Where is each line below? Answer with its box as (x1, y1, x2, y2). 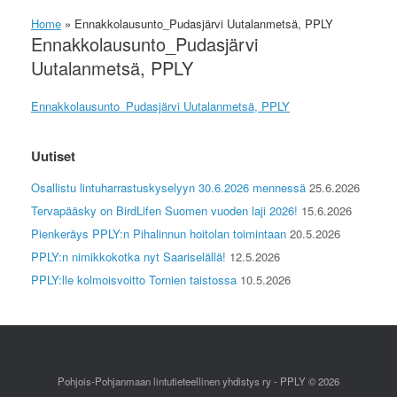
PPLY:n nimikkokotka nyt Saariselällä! (31, 248, 226, 265)
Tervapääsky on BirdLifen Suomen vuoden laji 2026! (31, 202, 298, 219)
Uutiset (31, 146, 75, 166)
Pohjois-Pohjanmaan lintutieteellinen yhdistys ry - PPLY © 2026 (58, 374, 339, 388)
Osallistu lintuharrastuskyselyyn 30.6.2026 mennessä (31, 179, 306, 196)
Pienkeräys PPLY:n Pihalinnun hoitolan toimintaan (31, 225, 286, 242)
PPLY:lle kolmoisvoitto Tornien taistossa (31, 271, 237, 288)
